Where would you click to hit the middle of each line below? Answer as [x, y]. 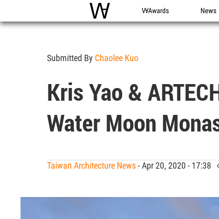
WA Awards [160, 21]
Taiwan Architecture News [91, 165]
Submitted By [71, 58]
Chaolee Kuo [117, 58]
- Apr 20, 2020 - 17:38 [176, 165]
